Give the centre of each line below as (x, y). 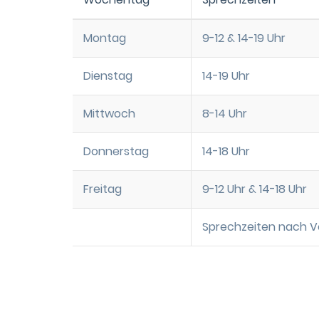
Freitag (103, 189)
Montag (105, 38)
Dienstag (108, 76)
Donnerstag (116, 152)
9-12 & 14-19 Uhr (244, 38)
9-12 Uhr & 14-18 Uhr (255, 189)
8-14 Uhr (225, 114)
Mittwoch (109, 114)
